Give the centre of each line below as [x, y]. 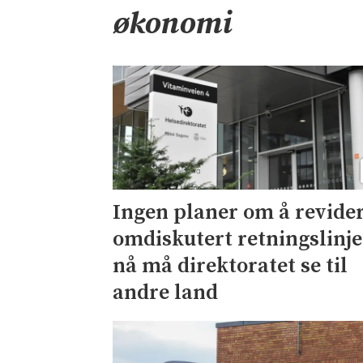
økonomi [173, 25]
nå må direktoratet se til [231, 266]
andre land [166, 293]
